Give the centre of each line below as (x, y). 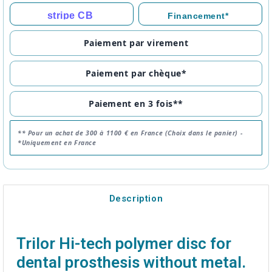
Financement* (198, 16)
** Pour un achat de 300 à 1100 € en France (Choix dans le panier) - (130, 133)
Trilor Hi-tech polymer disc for (124, 244)
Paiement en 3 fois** (136, 104)
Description (136, 198)
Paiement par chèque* (136, 73)
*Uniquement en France (57, 143)
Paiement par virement (136, 43)
